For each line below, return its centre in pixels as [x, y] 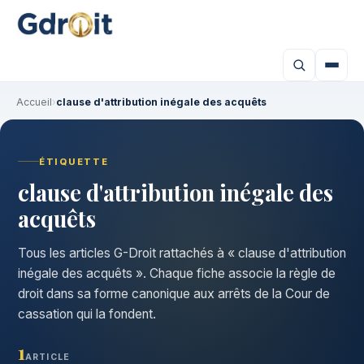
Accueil [34, 102]
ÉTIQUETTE [74, 161]
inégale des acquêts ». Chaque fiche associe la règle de [177, 273]
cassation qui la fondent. [87, 314]
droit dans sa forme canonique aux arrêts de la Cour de [174, 293]
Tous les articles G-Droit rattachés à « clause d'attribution [182, 253]
